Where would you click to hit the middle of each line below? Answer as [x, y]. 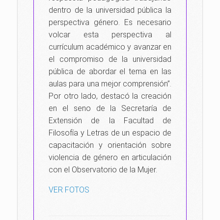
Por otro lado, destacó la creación [110, 96]
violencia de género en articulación [110, 157]
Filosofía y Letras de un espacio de [110, 133]
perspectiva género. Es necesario [110, 22]
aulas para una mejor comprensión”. [110, 84]
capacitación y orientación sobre [110, 145]
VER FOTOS [69, 190]
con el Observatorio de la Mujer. [103, 170]
